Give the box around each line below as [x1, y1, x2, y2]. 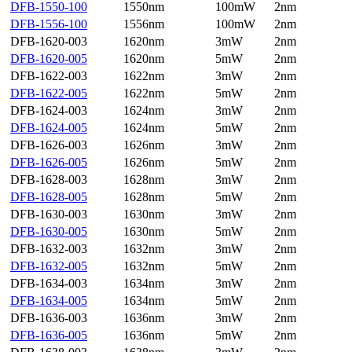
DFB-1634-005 [10, 294, 87, 308]
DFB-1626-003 [10, 138, 87, 152]
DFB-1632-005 [10, 259, 87, 273]
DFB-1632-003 [10, 242, 87, 256]
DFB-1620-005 [10, 52, 87, 66]
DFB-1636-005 [10, 328, 87, 343]
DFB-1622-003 [10, 69, 87, 83]
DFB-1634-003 [10, 277, 87, 291]
